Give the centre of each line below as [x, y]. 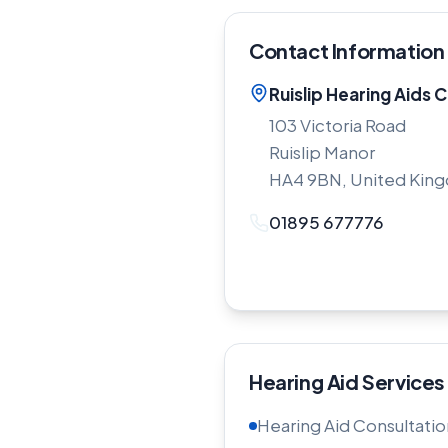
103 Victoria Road [337, 125]
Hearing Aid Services [347, 381]
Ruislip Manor [322, 152]
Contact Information [347, 50]
